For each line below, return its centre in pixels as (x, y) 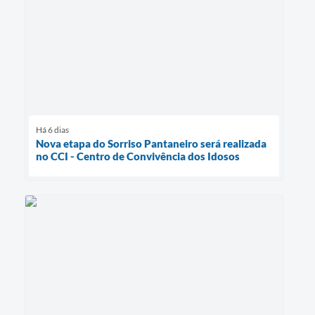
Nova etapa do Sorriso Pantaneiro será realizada (151, 143)
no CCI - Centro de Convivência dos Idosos (138, 156)
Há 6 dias (52, 129)
